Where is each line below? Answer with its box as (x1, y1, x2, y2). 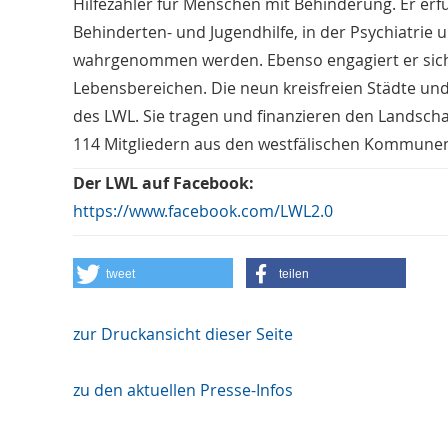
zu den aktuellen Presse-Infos (72, 379, 293, 401)
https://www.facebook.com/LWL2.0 (72, 200, 333, 222)
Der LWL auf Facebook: (72, 172, 254, 194)
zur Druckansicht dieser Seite (72, 323, 293, 345)
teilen (279, 266, 310, 281)
